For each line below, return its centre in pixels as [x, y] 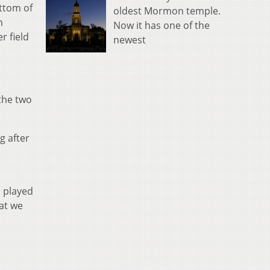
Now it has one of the [162, 25]
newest [130, 39]
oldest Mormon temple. [167, 11]
